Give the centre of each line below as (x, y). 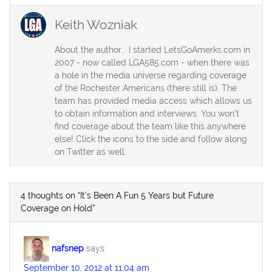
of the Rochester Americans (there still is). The (145, 88)
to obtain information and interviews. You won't (147, 114)
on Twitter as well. (90, 152)
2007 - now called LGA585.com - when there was (152, 63)
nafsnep (68, 248)
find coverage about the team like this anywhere (150, 127)
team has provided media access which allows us (153, 101)
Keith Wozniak (96, 24)
